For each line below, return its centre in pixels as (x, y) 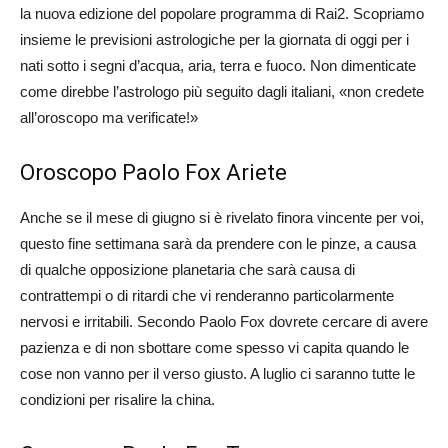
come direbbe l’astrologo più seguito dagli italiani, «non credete (222, 91)
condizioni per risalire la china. (117, 399)
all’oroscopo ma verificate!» (109, 117)
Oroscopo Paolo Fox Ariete (153, 172)
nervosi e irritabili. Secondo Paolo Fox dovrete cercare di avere (224, 321)
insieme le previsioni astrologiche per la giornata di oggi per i (214, 39)
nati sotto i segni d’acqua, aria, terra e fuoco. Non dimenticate (218, 65)
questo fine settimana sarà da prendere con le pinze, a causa (218, 243)
